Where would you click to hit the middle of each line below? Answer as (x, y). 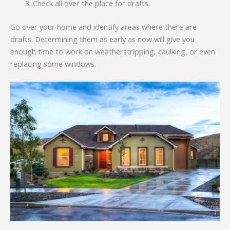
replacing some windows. (53, 63)
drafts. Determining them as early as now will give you (102, 39)
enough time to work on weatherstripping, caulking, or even (113, 51)
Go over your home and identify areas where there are (103, 26)
